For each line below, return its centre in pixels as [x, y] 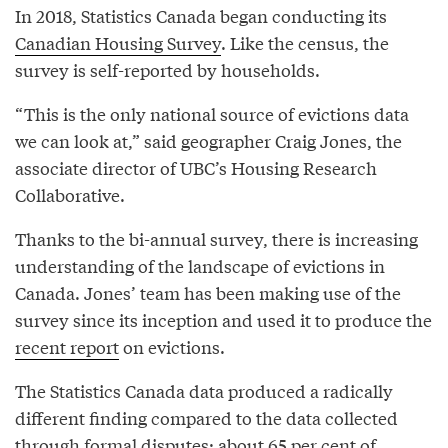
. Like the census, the [305, 42]
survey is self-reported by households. [167, 69]
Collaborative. [70, 194]
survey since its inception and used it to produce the [223, 319]
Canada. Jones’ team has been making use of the [208, 292]
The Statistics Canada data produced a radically [204, 390]
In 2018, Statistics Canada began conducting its [201, 15]
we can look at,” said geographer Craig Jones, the [208, 140]
